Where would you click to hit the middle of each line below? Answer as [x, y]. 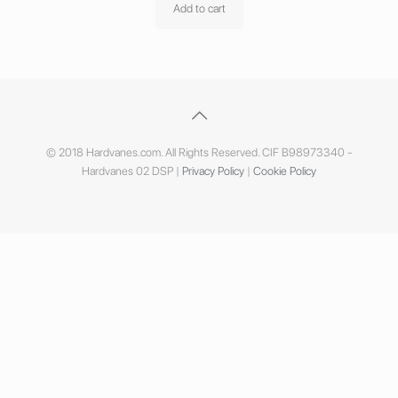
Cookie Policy [285, 171]
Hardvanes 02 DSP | [132, 171]
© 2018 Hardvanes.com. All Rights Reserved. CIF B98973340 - [199, 152]
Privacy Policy [213, 171]
